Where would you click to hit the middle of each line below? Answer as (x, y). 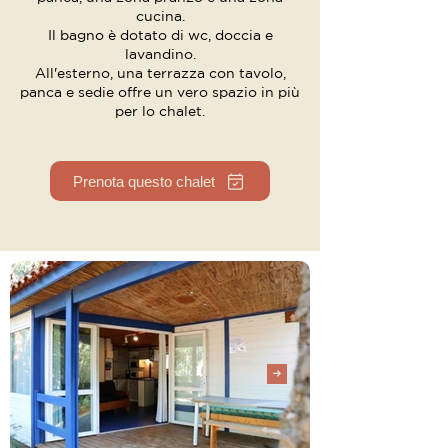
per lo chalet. (160, 111)
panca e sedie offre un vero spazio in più (160, 92)
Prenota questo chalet (143, 181)
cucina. (160, 16)
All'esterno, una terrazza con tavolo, (160, 73)
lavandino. (160, 54)
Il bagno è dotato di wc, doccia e (160, 35)
